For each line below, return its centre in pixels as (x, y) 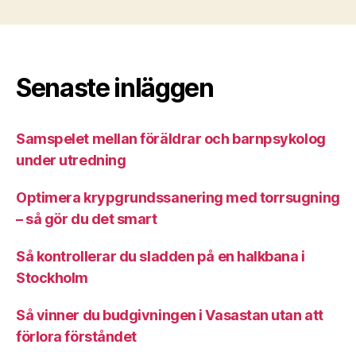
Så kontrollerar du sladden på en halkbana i (161, 256)
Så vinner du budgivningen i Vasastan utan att (170, 315)
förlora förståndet (76, 337)
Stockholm (52, 278)
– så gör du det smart (87, 219)
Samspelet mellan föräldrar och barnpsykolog (171, 139)
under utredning (71, 160)
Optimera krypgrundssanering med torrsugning (178, 197)
